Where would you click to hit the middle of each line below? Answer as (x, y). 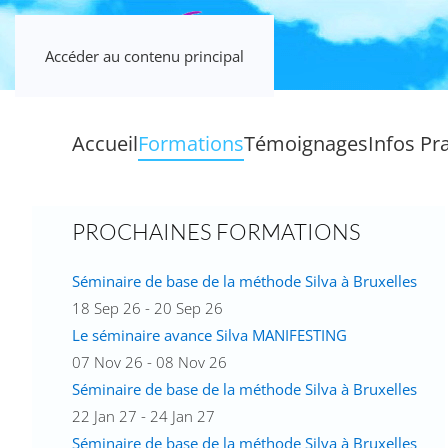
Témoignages (306, 143)
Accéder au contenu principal (144, 56)
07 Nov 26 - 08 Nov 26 (149, 362)
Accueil (105, 143)
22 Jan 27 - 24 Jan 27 (143, 416)
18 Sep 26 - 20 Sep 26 (147, 308)
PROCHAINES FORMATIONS (216, 231)
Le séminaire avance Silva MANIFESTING (209, 335)
